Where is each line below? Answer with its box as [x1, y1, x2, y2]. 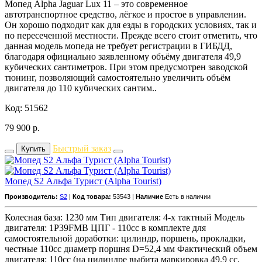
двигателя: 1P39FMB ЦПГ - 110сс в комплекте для [5, 222, 206, 233]
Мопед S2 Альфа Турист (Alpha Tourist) [5, 175, 161, 186]
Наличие [136, 192, 163, 200]
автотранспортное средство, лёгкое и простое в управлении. [5, 9, 246, 19]
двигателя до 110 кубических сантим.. [5, 82, 157, 93]
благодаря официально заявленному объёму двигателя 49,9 [5, 51, 241, 61]
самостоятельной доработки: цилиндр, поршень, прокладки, [5, 233, 246, 243]
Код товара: [73, 192, 111, 200]
